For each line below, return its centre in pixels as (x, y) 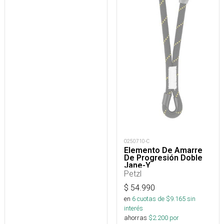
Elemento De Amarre (163, 150)
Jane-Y (137, 165)
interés (133, 208)
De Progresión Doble (163, 157)
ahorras (135, 217)
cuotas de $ (153, 198)
